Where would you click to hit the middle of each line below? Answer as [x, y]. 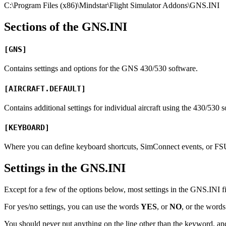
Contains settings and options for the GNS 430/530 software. [101, 69]
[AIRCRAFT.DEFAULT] [45, 89]
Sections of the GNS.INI [66, 26]
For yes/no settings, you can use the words [72, 206]
